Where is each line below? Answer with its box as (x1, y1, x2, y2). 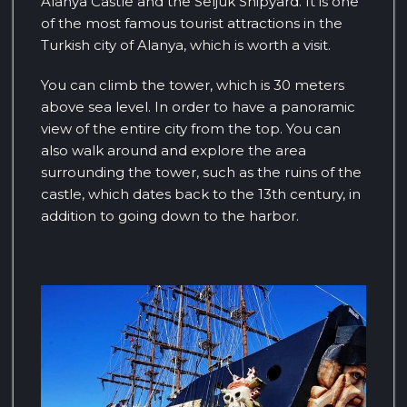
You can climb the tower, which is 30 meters (41, 75, 344, 94)
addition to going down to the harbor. (41, 206, 299, 224)
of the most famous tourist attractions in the (41, 14, 342, 32)
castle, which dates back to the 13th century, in (41, 184, 361, 203)
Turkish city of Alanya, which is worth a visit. (41, 35, 331, 54)
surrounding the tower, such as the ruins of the (41, 163, 362, 181)
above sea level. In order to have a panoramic (41, 97, 355, 115)
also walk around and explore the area (41, 141, 306, 159)
